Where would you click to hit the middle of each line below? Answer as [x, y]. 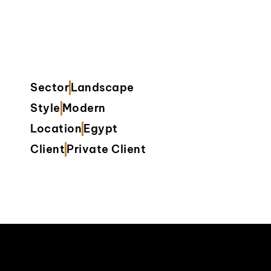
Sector [50, 87]
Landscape [103, 87]
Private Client [106, 149]
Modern [84, 108]
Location [56, 129]
